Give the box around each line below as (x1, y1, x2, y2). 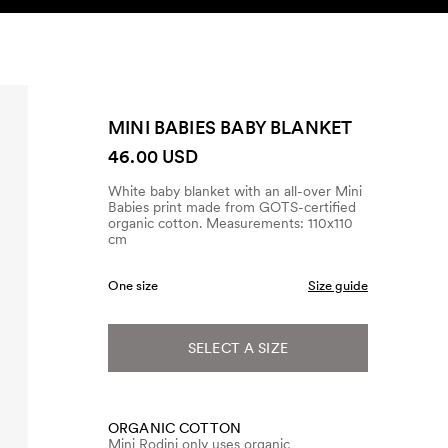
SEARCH (312, 40, 368, 56)
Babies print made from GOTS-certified (108, 199, 356, 215)
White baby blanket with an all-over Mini (108, 183, 362, 199)
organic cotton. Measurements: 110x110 (108, 215, 353, 231)
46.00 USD (108, 146, 199, 167)
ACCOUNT (240, 41, 313, 57)
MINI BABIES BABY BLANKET (108, 117, 353, 138)
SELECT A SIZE (188, 340, 288, 356)
